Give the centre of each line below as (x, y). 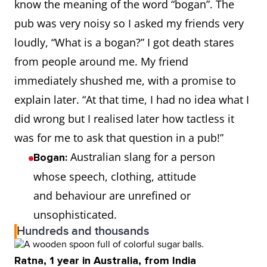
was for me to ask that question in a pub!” (120, 138)
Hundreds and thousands (83, 231)
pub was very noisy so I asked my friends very (129, 23)
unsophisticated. (75, 215)
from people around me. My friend (101, 61)
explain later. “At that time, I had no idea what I (132, 100)
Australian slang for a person (141, 157)
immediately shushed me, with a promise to (125, 80)
